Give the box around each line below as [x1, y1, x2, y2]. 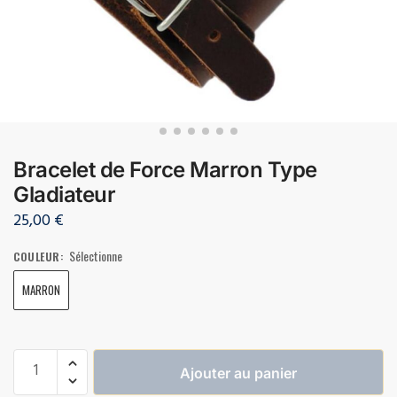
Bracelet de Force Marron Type [13, 156, 317, 183]
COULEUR [13, 248, 60, 264]
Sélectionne [68, 245, 122, 265]
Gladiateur [13, 181, 115, 207]
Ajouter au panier [180, 363, 297, 382]
